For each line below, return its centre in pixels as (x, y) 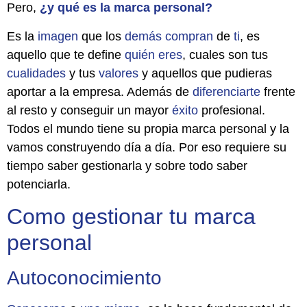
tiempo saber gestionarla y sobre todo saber (127, 165)
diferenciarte (226, 91)
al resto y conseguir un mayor (89, 110)
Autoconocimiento (84, 278)
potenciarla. (39, 184)
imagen (58, 36)
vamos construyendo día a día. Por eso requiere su (147, 147)
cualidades (36, 73)
